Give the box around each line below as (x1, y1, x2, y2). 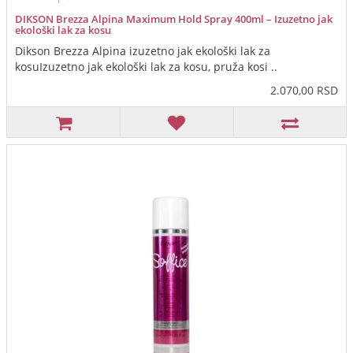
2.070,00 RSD (270, 83, 338, 98)
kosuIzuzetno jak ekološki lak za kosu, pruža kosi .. (15, 59, 277, 75)
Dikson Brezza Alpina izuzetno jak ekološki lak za (15, 43, 270, 59)
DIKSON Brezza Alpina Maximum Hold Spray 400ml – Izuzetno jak (15, 12, 333, 27)
